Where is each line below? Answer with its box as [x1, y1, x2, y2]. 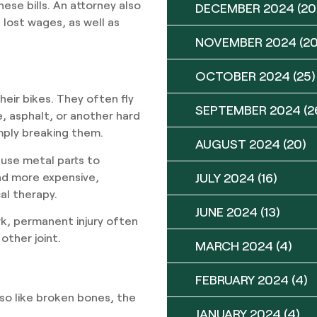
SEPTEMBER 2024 [195, 102, 301, 117]
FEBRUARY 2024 [195, 272, 289, 287]
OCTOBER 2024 [195, 68, 290, 83]
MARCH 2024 [195, 238, 273, 253]
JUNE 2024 [195, 204, 258, 219]
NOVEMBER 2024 [195, 34, 296, 50]
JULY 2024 [195, 170, 255, 185]
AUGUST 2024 [195, 136, 280, 151]
